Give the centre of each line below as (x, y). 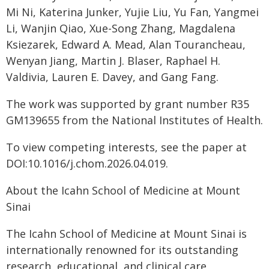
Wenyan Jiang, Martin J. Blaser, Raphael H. (113, 61)
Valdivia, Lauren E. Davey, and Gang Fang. (112, 77)
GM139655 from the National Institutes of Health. (134, 120)
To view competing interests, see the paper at (126, 147)
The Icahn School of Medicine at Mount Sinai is (126, 234)
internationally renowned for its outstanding (122, 250)
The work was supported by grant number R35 (128, 104)
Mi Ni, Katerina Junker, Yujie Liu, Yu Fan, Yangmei (132, 12)
